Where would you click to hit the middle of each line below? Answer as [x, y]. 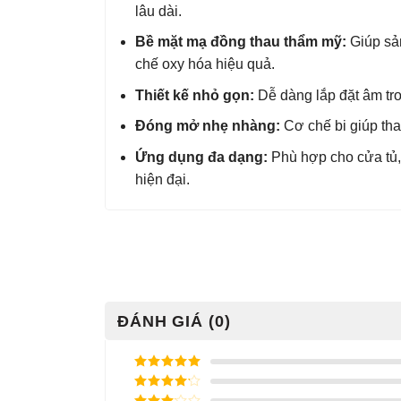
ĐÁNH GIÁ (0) [174, 321]
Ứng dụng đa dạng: [201, 157]
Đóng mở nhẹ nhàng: [207, 126]
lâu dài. [158, 11]
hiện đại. [162, 179]
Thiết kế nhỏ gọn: [194, 95]
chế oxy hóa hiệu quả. [205, 64]
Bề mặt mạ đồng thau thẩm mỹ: [240, 42]
